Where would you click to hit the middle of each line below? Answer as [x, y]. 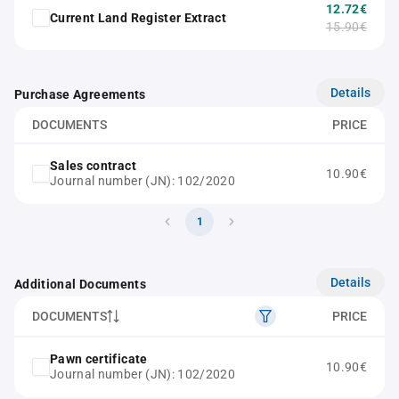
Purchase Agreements [80, 94]
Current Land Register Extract [138, 17]
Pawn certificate [99, 359]
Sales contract [93, 166]
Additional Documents [80, 284]
